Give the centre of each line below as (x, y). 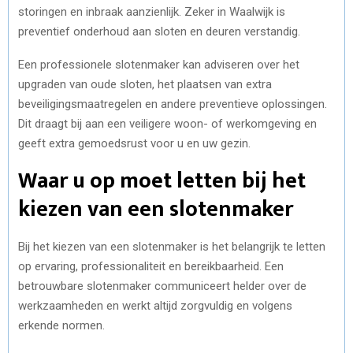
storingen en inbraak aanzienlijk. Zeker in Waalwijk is (152, 11)
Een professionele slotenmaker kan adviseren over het (159, 64)
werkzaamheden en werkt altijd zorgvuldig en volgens (155, 305)
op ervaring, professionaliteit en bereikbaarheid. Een (151, 266)
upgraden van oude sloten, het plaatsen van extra (145, 84)
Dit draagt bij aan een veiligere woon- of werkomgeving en (167, 123)
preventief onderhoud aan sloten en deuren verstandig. (159, 31)
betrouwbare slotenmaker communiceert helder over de (162, 286)
